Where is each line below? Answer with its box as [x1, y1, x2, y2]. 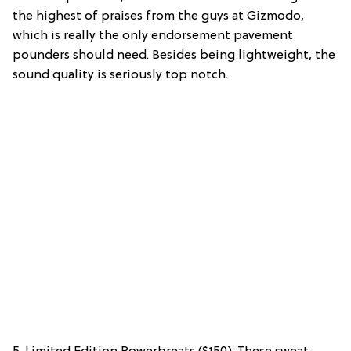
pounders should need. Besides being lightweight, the [13, 49, 335, 63]
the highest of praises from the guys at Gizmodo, [13, 9, 304, 24]
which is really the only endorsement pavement [13, 29, 293, 44]
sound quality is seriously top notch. [13, 68, 228, 83]
